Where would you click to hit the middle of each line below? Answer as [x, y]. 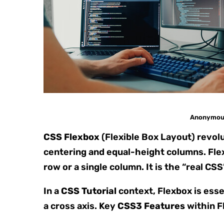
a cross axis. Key [80, 206]
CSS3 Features [151, 206]
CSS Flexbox [71, 137]
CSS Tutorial [89, 191]
